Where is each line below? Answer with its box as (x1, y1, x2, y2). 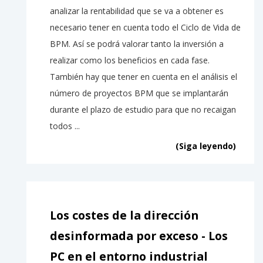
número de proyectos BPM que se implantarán (50, 87, 228, 99)
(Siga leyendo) (175, 140, 236, 152)
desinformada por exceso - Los (50, 228, 228, 244)
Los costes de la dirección (50, 207, 198, 224)
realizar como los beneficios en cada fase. (50, 55, 212, 66)
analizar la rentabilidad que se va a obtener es (50, 5, 224, 17)
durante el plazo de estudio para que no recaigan (50, 104, 236, 116)
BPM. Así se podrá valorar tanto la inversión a (50, 38, 224, 50)
